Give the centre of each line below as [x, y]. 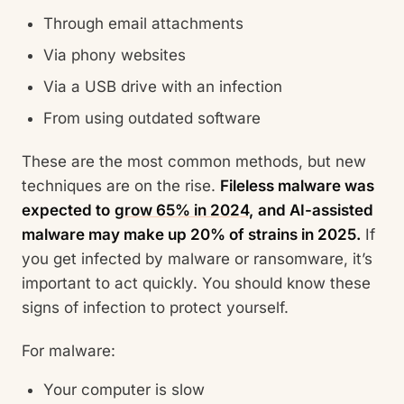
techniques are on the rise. [121, 185]
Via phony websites [117, 55]
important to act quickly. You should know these [196, 283]
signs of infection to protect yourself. [157, 307]
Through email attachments [146, 23]
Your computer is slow [124, 390]
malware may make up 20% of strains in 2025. [191, 234]
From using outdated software [154, 118]
